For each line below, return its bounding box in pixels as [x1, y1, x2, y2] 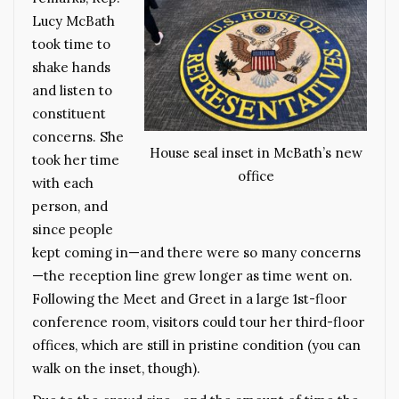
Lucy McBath [32, 12, 115, 30]
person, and [32, 198, 108, 216]
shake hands [32, 59, 110, 77]
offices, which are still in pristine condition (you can [32, 337, 361, 354]
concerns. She [32, 128, 124, 146]
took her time [32, 151, 119, 169]
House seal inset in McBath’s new [149, 143, 362, 161]
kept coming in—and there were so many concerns [32, 244, 361, 262]
